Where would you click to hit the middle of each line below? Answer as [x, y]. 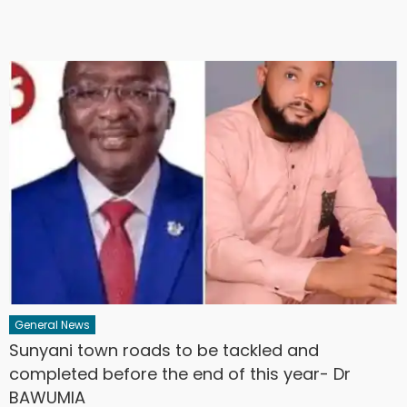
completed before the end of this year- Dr [180, 373]
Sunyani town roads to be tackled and [164, 350]
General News [53, 324]
